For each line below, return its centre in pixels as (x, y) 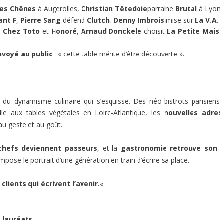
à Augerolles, (58, 8)
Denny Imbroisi (140, 20)
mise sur (180, 20)
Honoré (64, 31)
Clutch (98, 20)
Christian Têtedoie (114, 8)
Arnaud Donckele (111, 31)
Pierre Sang (41, 20)
